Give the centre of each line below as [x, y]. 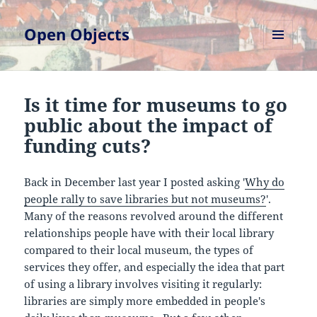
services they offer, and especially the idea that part [155, 267]
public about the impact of [149, 126]
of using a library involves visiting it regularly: [143, 284]
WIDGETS [283, 79]
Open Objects [77, 34]
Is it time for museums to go [156, 105]
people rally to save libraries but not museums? [145, 199]
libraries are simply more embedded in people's [145, 301]
